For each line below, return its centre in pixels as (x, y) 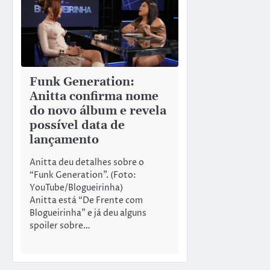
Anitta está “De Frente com (86, 200)
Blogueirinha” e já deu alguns (88, 213)
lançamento (64, 140)
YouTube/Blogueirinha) (76, 188)
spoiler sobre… (60, 226)
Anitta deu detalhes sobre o (87, 162)
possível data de (77, 126)
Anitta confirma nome (94, 97)
